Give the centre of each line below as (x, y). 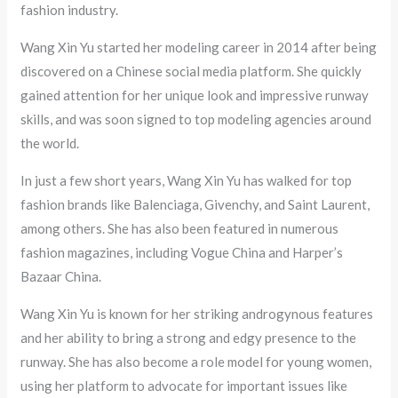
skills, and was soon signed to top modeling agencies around (196, 119)
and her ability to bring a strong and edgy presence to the (189, 338)
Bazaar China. (61, 277)
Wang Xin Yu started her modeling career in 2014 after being (199, 48)
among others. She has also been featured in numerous (180, 229)
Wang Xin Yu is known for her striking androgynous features (197, 314)
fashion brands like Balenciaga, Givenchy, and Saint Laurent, (195, 205)
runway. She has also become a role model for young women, (196, 362)
